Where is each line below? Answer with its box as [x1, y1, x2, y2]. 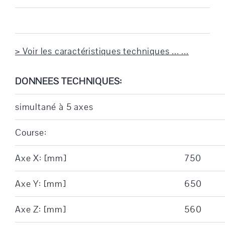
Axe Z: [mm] [15, 203, 66, 215]
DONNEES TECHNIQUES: [15, 75, 123, 87]
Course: [15, 126, 47, 139]
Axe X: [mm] [15, 152, 67, 164]
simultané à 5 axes [15, 100, 93, 113]
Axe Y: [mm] [15, 177, 66, 190]
